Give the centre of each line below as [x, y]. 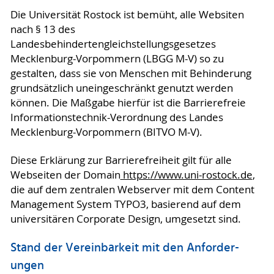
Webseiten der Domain [65, 175]
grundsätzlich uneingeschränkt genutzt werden [121, 88]
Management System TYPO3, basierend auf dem [125, 205]
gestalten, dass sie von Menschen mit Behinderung [131, 74]
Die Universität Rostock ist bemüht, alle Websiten [127, 15]
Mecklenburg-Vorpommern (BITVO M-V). [106, 132]
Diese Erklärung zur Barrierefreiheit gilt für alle [121, 161]
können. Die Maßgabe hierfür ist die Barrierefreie [128, 103]
